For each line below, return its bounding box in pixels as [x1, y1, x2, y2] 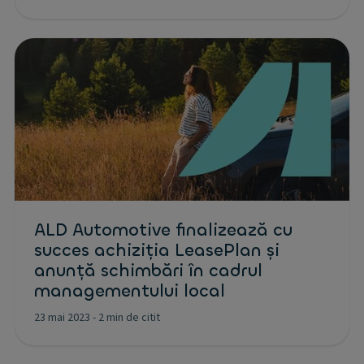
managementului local [34, 279, 225, 302]
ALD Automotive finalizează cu [34, 218, 292, 241]
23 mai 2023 [34, 310, 90, 326]
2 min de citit [98, 310, 160, 326]
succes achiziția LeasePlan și [34, 238, 279, 262]
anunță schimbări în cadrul [34, 258, 262, 282]
